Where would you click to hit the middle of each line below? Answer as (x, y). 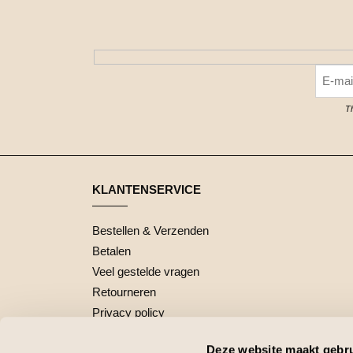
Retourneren (124, 292)
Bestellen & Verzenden (150, 231)
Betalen (111, 251)
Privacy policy (128, 313)
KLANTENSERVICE (147, 189)
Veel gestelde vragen (146, 272)
